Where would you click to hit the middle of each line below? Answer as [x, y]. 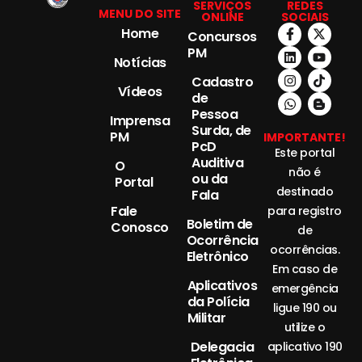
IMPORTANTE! [305, 137]
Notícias [140, 62]
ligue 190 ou [305, 307]
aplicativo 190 [305, 346]
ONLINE [222, 17]
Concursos [222, 36]
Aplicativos [222, 285]
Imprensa [140, 120]
